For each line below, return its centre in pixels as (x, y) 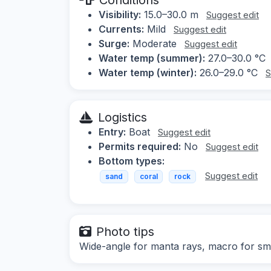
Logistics (122, 117)
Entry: (112, 132)
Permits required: (140, 146)
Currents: (121, 29)
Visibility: (120, 14)
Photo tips (125, 232)
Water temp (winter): (148, 72)
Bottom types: (132, 161)
